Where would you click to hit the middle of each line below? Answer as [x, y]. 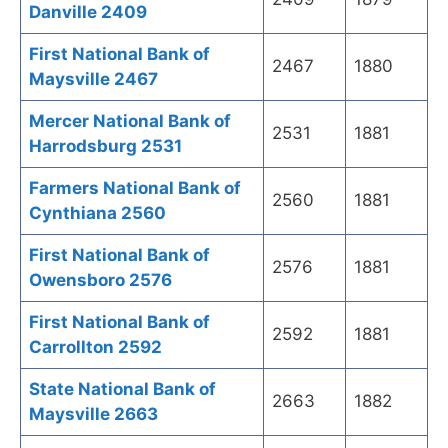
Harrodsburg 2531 [105, 146]
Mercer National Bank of [130, 121]
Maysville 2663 [93, 414]
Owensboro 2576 [100, 280]
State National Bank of [122, 389]
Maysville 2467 [93, 79]
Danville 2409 [88, 12]
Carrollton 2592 [95, 347]
